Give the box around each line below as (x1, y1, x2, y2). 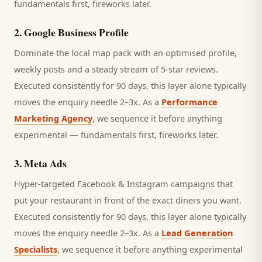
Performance (161, 96, 218, 108)
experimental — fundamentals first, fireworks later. (14, 129, 218, 140)
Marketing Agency (14, 112, 92, 124)
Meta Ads (24, 156, 67, 171)
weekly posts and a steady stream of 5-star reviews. (14, 63, 218, 75)
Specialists (14, 243, 57, 255)
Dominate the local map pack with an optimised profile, (14, 47, 237, 58)
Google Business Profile (24, 25, 129, 40)
